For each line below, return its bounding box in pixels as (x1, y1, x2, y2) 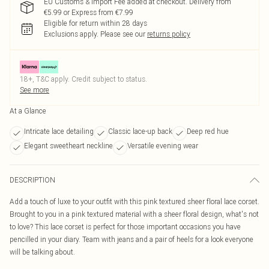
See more (20, 85, 49, 94)
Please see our (100, 29, 145, 38)
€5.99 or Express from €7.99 (44, 8, 133, 17)
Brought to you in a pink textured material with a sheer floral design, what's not (10, 210, 259, 219)
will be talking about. (10, 247, 75, 256)
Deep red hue (187, 127, 229, 136)
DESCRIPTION (10, 175, 55, 184)
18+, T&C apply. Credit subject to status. (20, 74, 147, 83)
